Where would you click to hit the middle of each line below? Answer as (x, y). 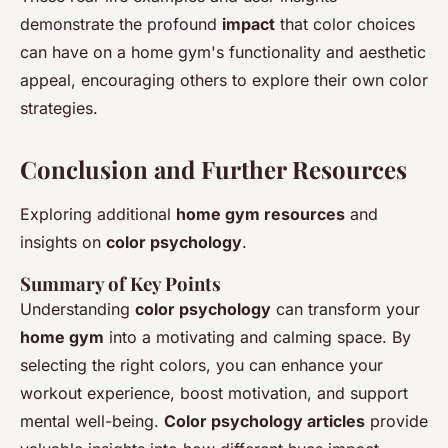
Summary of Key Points (120, 283)
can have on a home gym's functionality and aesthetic (223, 51)
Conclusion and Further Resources (213, 168)
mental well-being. (92, 420)
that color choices (345, 23)
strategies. (59, 107)
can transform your (345, 308)
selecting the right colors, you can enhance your (201, 364)
